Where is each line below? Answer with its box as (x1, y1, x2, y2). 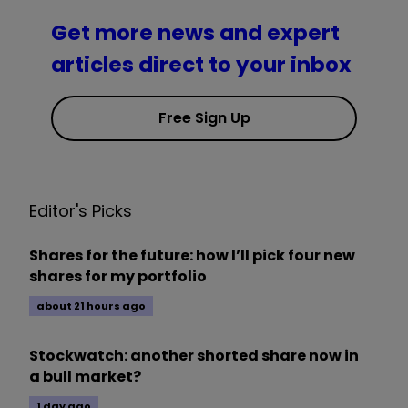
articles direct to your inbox (51, 50, 352, 80)
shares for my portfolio (29, 266, 207, 288)
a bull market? (29, 366, 141, 388)
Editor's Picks (29, 199, 132, 223)
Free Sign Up (158, 107, 250, 129)
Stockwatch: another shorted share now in (29, 345, 359, 367)
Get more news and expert (51, 18, 340, 48)
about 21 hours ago (36, 299, 146, 314)
